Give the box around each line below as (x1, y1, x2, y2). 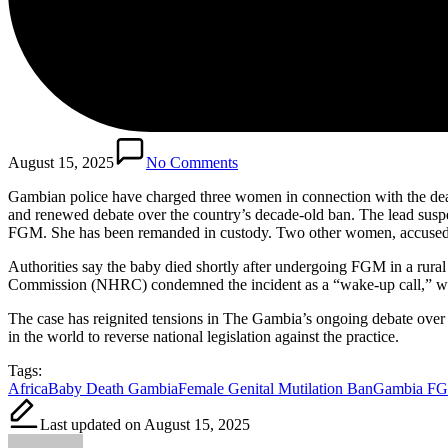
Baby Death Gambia (48, 379, 178, 397)
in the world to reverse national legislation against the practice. (8, 327, 399, 345)
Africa (8, 379, 48, 397)
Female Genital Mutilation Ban (178, 379, 373, 397)
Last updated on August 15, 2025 (40, 415, 250, 433)
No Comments (146, 153, 238, 171)
